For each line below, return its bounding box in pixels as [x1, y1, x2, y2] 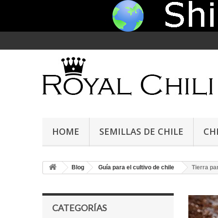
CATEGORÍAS [52, 202, 107, 213]
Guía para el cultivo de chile [98, 164, 174, 171]
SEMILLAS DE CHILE [99, 126, 183, 137]
